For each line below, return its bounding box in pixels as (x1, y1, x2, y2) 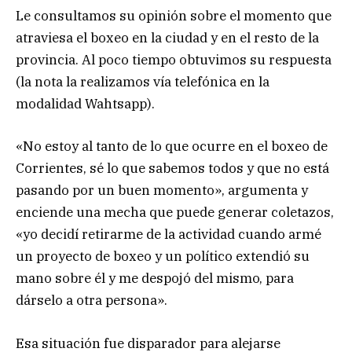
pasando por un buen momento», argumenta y (16, 181, 308, 200)
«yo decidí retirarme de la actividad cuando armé (16, 225, 321, 244)
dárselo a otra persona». (16, 291, 167, 310)
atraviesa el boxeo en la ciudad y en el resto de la (16, 29, 319, 47)
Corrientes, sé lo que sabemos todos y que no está (16, 159, 329, 178)
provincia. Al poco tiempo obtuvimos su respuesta (16, 51, 332, 69)
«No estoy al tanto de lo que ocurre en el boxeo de (16, 137, 328, 156)
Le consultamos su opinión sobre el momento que (16, 7, 332, 25)
